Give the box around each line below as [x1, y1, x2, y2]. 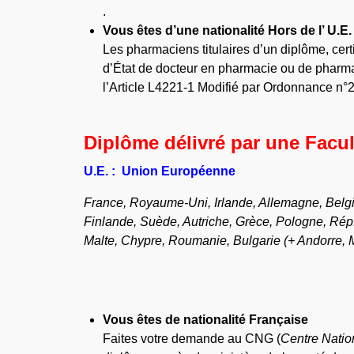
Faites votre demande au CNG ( [103, 331, 281, 345]
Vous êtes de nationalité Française [103, 312, 309, 326]
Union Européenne [122, 164, 236, 178]
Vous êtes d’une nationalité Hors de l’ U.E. [103, 23, 352, 37]
